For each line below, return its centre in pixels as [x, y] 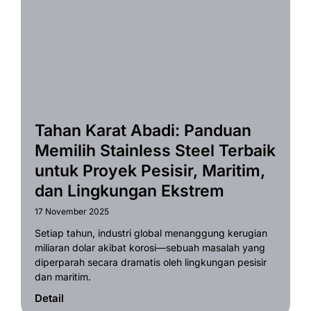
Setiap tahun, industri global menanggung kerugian [151, 233]
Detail [49, 298]
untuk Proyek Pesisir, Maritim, [150, 170]
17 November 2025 [72, 211]
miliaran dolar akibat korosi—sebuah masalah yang [150, 247]
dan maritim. [63, 276]
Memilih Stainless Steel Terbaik [155, 150]
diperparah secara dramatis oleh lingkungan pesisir [151, 262]
